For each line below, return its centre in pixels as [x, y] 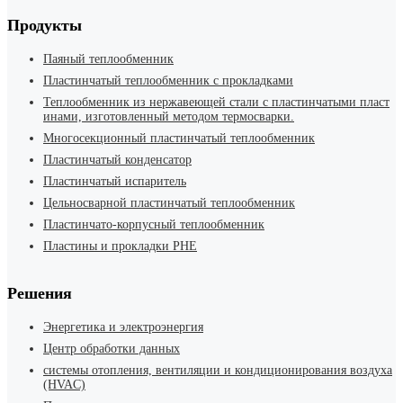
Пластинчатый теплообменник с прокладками [168, 80]
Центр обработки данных [112, 349]
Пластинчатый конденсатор [117, 159]
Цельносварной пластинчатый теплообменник [169, 202]
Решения [40, 294]
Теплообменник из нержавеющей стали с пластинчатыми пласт [216, 102]
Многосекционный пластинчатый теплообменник [179, 138]
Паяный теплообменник [108, 58]
